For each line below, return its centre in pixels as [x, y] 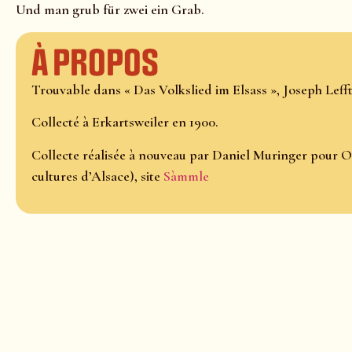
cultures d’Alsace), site [97, 176]
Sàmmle [186, 176]
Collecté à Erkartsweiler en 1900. [125, 122]
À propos [95, 63]
